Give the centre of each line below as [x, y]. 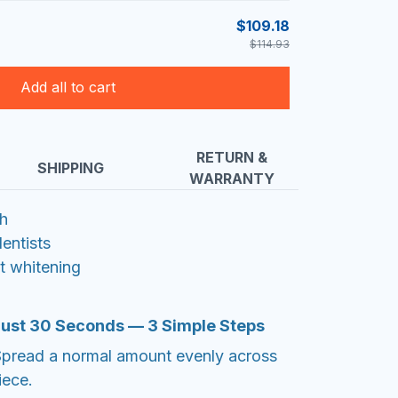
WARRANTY [232, 179]
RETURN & [232, 158]
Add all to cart [68, 88]
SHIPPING [71, 168]
